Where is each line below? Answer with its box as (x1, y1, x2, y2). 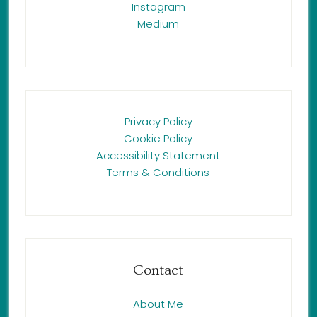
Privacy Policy (124, 113, 192, 129)
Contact (133, 262, 184, 278)
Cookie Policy (124, 130, 193, 146)
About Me (133, 296, 184, 311)
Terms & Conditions (107, 164, 210, 180)
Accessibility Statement (96, 147, 221, 163)
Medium (137, 16, 180, 31)
